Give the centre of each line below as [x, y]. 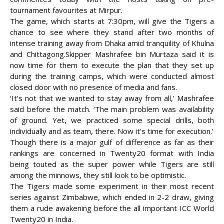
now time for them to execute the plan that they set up [112, 65]
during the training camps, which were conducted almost [112, 76]
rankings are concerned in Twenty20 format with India [112, 153]
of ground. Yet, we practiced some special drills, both [112, 120]
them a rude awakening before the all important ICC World [112, 208]
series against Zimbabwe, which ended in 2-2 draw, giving [112, 197]
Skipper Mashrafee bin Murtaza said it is [140, 54]
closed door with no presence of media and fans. [93, 87]
